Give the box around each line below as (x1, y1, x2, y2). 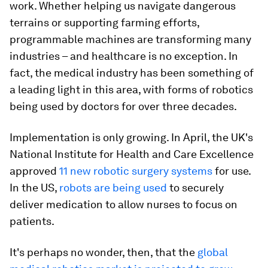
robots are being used (59, 181, 167, 194)
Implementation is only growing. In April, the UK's (10, 131, 253, 144)
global (197, 246, 228, 258)
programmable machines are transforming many (10, 33, 251, 45)
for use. (212, 165, 251, 177)
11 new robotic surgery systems (59, 165, 212, 177)
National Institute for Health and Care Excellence (10, 148, 254, 160)
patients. (10, 215, 54, 227)
